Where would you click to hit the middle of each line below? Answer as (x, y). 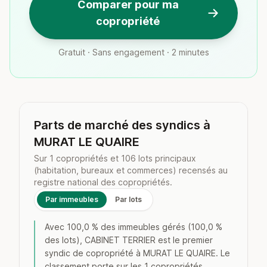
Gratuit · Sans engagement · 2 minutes (133, 52)
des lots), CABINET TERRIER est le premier (129, 240)
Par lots (128, 199)
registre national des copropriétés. (103, 182)
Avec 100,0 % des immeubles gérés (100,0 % (133, 227)
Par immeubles (72, 199)
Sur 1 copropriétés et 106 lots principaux (115, 158)
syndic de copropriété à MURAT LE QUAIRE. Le (137, 253)
